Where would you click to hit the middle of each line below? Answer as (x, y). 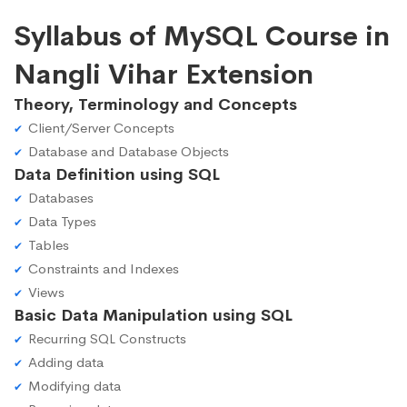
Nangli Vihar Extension (164, 75)
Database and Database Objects (129, 152)
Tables (49, 245)
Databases (61, 198)
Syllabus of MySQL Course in (202, 37)
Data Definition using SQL (117, 175)
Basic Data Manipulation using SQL (153, 316)
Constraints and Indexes (104, 269)
